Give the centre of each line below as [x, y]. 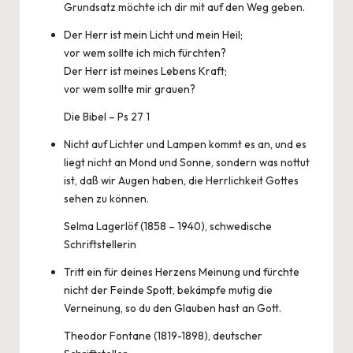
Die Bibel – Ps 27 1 [107, 117]
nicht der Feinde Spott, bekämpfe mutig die [168, 290]
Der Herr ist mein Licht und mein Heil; [153, 35]
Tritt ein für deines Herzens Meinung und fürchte [182, 272]
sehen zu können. [106, 199]
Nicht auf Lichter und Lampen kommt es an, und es [185, 144]
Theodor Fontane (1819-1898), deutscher [163, 336]
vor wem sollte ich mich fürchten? [145, 53]
